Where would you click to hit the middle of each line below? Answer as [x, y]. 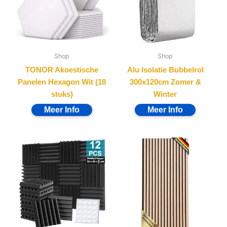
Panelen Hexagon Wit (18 [62, 82]
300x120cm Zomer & [165, 82]
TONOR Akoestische [62, 70]
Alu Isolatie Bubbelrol [165, 70]
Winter [165, 94]
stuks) [62, 94]
